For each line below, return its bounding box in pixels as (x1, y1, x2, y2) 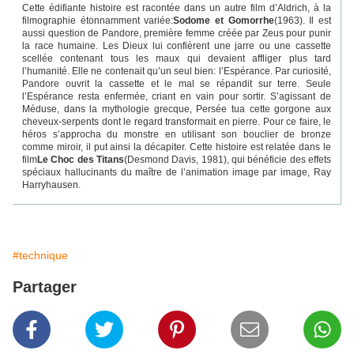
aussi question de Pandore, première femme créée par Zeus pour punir (22, 28, 331, 40)
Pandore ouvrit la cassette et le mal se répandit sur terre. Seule (22, 78, 331, 90)
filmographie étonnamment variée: (22, 15, 174, 27)
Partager (13, 278, 77, 296)
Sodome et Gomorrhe (173, 15, 274, 27)
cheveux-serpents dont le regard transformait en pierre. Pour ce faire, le (22, 116, 331, 128)
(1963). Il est (273, 15, 332, 27)
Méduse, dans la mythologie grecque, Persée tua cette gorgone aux (22, 104, 331, 115)
